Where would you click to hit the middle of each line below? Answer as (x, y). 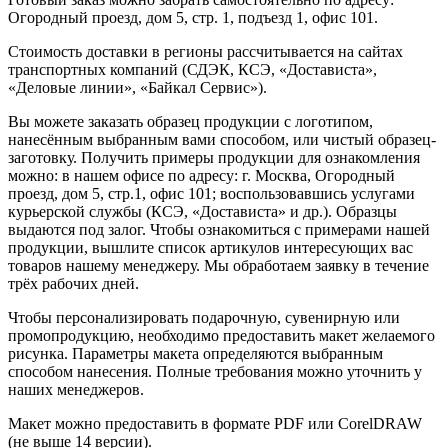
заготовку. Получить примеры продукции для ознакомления (214, 157)
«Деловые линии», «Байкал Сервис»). (137, 87)
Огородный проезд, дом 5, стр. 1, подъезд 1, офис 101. (193, 17)
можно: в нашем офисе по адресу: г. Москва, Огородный (201, 175)
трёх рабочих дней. (73, 283)
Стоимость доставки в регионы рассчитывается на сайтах (205, 51)
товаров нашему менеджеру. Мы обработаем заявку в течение (218, 265)
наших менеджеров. (76, 389)
